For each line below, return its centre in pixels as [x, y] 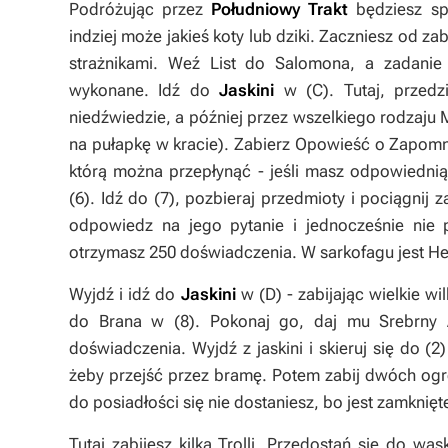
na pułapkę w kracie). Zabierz [182, 144]
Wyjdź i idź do [125, 294]
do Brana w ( [124, 321]
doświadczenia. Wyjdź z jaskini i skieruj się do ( [250, 348]
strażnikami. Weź [139, 63]
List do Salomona [280, 63]
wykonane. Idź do [144, 90]
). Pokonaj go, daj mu [284, 321]
